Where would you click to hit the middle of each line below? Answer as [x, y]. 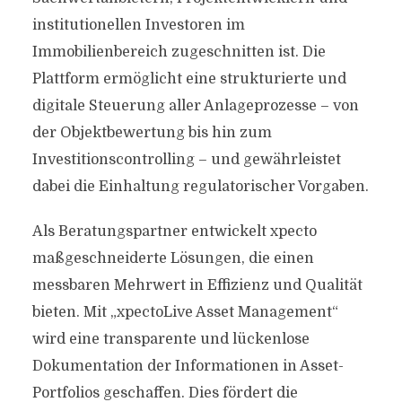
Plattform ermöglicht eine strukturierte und [189, 79]
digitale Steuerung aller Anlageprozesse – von [195, 106]
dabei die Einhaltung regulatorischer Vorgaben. [200, 187]
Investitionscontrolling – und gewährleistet [186, 160]
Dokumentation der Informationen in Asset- [188, 366]
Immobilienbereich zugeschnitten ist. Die [179, 52]
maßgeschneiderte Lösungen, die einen [173, 258]
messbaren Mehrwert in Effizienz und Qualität [197, 285]
